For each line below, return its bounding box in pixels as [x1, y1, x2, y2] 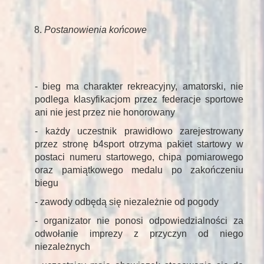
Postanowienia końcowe [44, 25, 147, 35]
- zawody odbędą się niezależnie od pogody [35, 197, 219, 207]
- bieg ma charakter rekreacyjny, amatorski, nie [35, 81, 243, 92]
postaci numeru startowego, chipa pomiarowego [35, 152, 243, 163]
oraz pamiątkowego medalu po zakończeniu [35, 165, 243, 176]
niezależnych [35, 242, 90, 252]
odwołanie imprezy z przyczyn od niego [35, 229, 243, 239]
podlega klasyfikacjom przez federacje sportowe [35, 94, 243, 105]
